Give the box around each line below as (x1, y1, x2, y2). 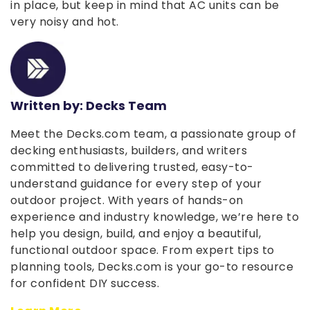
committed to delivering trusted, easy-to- (10, 159, 254, 175)
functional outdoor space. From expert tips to (10, 242, 275, 258)
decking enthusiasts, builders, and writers (10, 143, 247, 158)
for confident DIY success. (10, 275, 159, 291)
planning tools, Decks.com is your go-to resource (10, 259, 293, 275)
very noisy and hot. (10, 14, 119, 30)
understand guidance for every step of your (10, 176, 262, 192)
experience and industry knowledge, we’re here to (10, 209, 299, 225)
